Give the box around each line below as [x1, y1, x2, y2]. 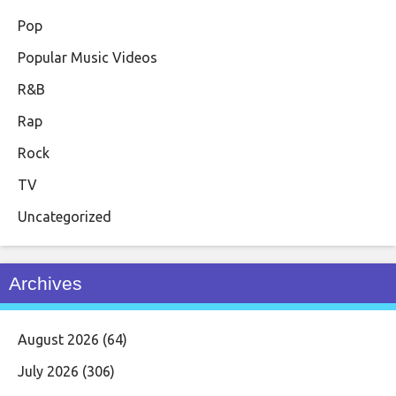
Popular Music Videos [18, 49, 157, 65]
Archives [9, 272, 82, 293]
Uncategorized [18, 208, 111, 225]
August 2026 [18, 331, 99, 347]
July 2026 [18, 362, 79, 379]
